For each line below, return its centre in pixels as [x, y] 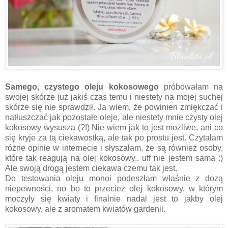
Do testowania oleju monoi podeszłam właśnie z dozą [114, 179]
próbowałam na [191, 87]
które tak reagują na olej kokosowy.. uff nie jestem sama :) [114, 158]
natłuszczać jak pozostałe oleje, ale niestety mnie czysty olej [114, 118]
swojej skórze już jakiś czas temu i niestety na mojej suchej [114, 97]
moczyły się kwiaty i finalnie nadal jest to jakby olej [114, 199]
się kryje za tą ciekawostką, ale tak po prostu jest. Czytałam [114, 138]
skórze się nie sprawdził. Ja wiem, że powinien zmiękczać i [114, 107]
